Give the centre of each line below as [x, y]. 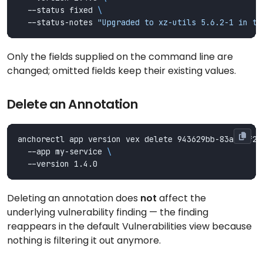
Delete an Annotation [73, 104]
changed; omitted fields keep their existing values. [122, 70]
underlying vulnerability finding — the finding [108, 212]
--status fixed [58, 10]
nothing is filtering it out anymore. [84, 240]
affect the [181, 198]
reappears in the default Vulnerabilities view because [129, 226]
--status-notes [58, 22]
